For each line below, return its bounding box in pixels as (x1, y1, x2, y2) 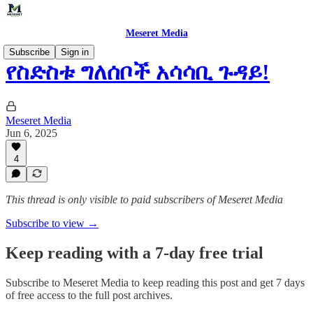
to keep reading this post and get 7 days (129, 276, 305, 289)
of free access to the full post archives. (6, 289, 173, 301)
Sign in (61, 47, 89, 57)
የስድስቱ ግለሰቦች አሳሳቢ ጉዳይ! (6, 59, 270, 85)
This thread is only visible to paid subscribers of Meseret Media (6, 194, 283, 205)
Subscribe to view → (6, 217, 99, 229)
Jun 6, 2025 (6, 126, 57, 139)
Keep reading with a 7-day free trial (6, 243, 263, 262)
